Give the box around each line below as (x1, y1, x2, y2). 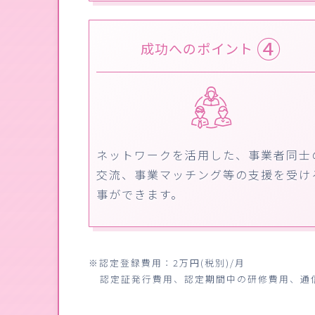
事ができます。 (96, 185, 184, 202)
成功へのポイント (141, 38, 257, 58)
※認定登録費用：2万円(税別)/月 (89, 255, 245, 269)
